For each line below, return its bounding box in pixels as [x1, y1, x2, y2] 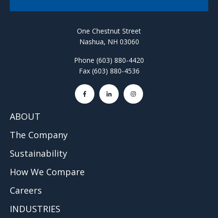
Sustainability [10, 147, 67, 160]
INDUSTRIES [10, 203, 60, 215]
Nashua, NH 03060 [79, 37, 139, 47]
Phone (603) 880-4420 [74, 55, 144, 65]
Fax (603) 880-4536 [78, 66, 140, 76]
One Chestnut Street [77, 26, 141, 36]
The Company [10, 129, 68, 141]
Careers [10, 184, 42, 197]
